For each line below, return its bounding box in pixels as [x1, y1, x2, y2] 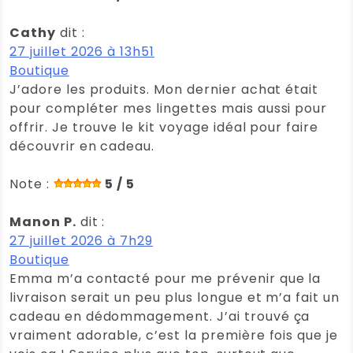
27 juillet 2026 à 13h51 [9, 42, 155, 61]
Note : [9, 174, 54, 193]
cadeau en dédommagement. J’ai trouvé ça [9, 307, 310, 325]
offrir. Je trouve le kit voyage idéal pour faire [9, 117, 319, 136]
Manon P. [9, 212, 76, 231]
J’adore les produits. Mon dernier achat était [9, 80, 319, 98]
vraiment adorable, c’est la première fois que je [9, 325, 339, 344]
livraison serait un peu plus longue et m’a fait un [9, 288, 340, 307]
